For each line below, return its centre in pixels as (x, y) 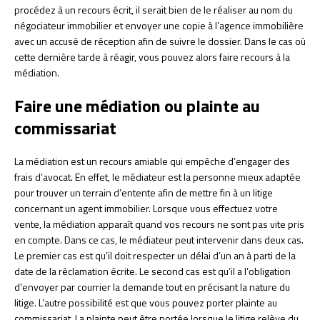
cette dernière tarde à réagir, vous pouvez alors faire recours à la (152, 56)
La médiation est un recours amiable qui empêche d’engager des (152, 161)
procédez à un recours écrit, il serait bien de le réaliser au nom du (154, 9)
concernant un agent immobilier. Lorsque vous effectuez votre (146, 208)
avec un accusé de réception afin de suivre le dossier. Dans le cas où (160, 41)
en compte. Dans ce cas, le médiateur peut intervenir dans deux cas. (159, 239)
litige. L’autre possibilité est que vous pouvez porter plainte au (146, 302)
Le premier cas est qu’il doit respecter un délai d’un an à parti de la (155, 255)
